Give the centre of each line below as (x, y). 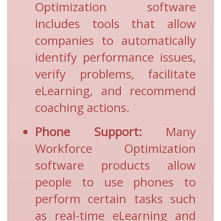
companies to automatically (115, 40)
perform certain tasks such (115, 199)
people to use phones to (115, 182)
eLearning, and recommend (115, 91)
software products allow (115, 165)
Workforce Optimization (115, 148)
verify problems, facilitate (115, 74)
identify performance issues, (115, 57)
